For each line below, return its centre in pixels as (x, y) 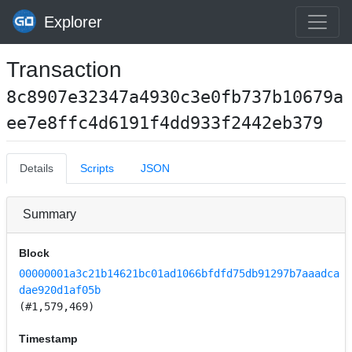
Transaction (64, 70)
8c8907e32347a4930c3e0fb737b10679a (175, 97)
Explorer (73, 22)
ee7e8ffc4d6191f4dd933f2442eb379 (165, 123)
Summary (49, 214)
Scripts (97, 168)
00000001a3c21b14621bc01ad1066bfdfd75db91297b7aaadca (180, 274)
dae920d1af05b (60, 290)
